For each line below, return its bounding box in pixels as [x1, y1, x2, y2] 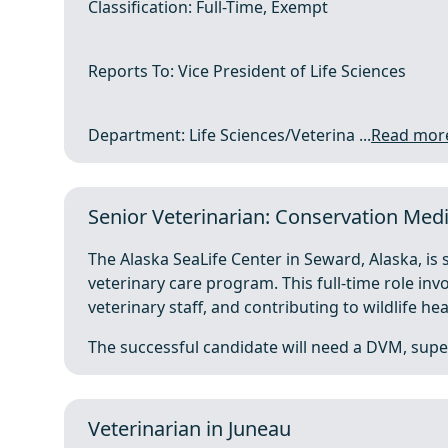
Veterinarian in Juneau [88, 415, 291, 442]
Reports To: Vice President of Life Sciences [88, 60, 406, 82]
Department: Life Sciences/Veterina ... [88, 124, 371, 146]
